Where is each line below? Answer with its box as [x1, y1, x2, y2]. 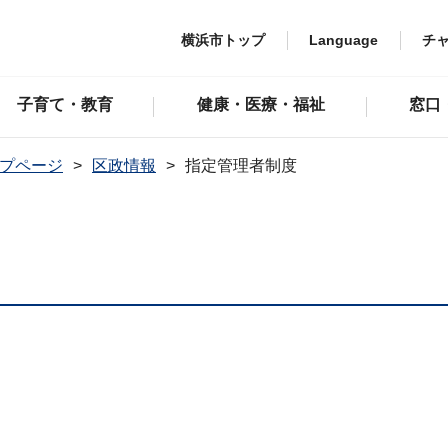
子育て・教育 [16, 96, 113, 113]
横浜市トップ [181, 31, 265, 48]
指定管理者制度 [185, 157, 297, 174]
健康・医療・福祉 [196, 96, 325, 113]
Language [309, 31, 378, 48]
